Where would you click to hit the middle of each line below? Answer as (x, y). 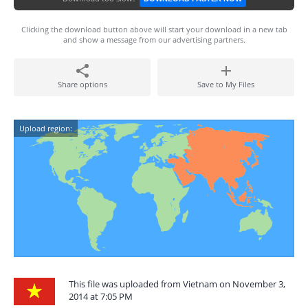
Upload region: (46, 128)
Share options (82, 84)
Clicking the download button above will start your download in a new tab (154, 29)
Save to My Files (226, 84)
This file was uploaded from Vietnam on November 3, (177, 284)
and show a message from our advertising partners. (154, 40)
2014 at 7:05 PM (101, 296)
